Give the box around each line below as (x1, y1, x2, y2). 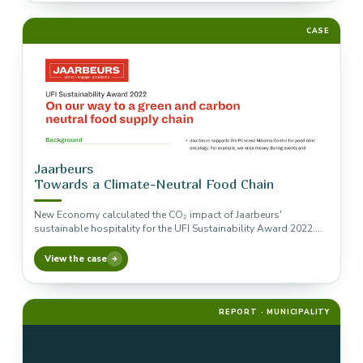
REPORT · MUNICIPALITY (218, 307, 330, 317)
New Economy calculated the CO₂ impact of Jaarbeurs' (34, 208, 282, 221)
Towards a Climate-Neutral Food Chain (34, 176, 274, 192)
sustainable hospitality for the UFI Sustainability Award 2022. (34, 222, 315, 235)
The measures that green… (34, 236, 152, 249)
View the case (45, 253, 107, 265)
